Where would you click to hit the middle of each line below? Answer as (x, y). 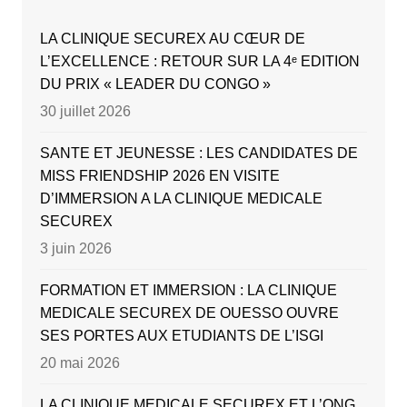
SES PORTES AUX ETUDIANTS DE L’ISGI (181, 336)
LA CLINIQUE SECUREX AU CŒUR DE (172, 39)
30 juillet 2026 (85, 112)
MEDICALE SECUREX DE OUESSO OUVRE (189, 313)
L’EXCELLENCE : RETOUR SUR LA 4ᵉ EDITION (199, 62)
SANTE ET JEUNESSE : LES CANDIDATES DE (199, 154)
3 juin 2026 (75, 249)
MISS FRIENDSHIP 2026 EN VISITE (159, 176)
